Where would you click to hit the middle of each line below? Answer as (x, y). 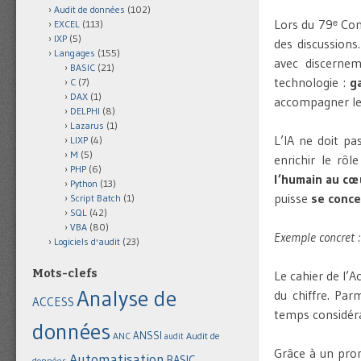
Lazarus (87, 126)
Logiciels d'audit (87, 242)
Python (84, 184)
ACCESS (53, 302)
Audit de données (89, 10)
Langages (75, 53)
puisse (293, 199)
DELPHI (85, 111)
